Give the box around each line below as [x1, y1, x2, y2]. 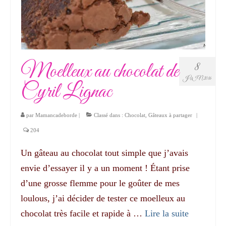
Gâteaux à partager [148, 111, 192, 118]
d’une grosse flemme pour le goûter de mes [21, 178, 180, 188]
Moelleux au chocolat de [21, 58, 179, 85]
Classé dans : [92, 111, 125, 118]
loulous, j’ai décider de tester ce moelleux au [21, 193, 185, 203]
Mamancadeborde [35, 111, 77, 118]
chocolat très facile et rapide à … [21, 208, 145, 218]
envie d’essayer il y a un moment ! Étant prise [21, 162, 190, 173]
